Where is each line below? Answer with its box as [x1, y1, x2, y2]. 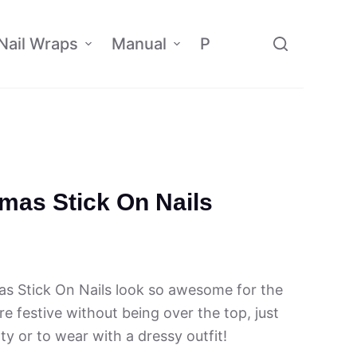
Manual [111, 34, 167, 53]
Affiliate [278, 34, 337, 53]
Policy [199, 34, 245, 53]
